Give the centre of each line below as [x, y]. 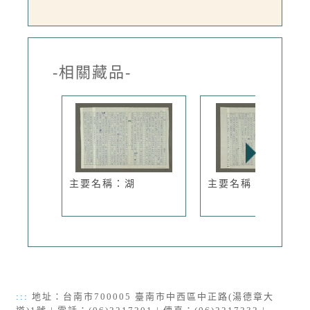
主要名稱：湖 [102, 184]
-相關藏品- [92, 73]
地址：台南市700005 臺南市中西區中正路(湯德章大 [151, 297]
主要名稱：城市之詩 [257, 184]
